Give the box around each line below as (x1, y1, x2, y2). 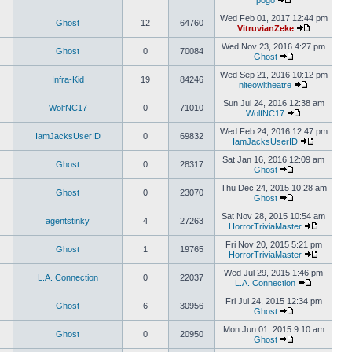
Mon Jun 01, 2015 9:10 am (222, 324, 324, 334)
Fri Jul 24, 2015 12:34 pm (225, 296, 322, 306)
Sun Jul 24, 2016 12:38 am (222, 98, 324, 108)
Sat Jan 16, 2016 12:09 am (222, 155, 324, 164)
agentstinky (46, 216, 90, 225)
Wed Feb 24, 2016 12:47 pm (219, 126, 328, 136)
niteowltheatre (239, 80, 291, 90)
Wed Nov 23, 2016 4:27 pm (222, 42, 325, 51)
